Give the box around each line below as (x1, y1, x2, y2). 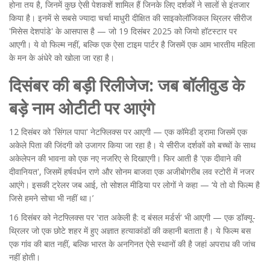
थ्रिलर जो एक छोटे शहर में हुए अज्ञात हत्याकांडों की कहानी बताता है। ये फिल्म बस (9, 225, 251, 237)
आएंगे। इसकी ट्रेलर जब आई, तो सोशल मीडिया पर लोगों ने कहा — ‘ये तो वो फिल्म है (9, 179, 260, 191)
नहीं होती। (9, 251, 40, 263)
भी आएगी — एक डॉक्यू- (182, 212, 256, 224)
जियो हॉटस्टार (184, 25, 227, 37)
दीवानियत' (9, 166, 39, 178)
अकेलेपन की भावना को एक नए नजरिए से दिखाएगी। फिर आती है (9, 152, 200, 165)
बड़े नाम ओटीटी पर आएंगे (9, 96, 155, 120)
